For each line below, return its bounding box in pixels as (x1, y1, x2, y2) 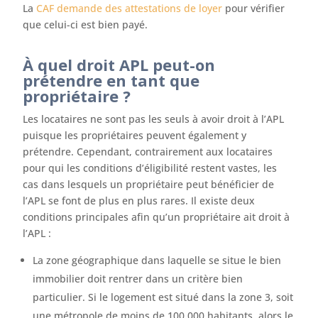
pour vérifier (222, 1, 285, 15)
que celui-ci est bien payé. (23, 18, 148, 31)
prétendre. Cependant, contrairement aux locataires (23, 145, 273, 158)
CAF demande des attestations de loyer (36, 1, 223, 15)
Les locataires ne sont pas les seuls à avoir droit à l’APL (23, 112, 285, 126)
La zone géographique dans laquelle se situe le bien (33, 253, 282, 267)
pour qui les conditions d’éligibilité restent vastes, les (23, 161, 278, 175)
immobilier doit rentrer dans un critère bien (33, 272, 243, 285)
